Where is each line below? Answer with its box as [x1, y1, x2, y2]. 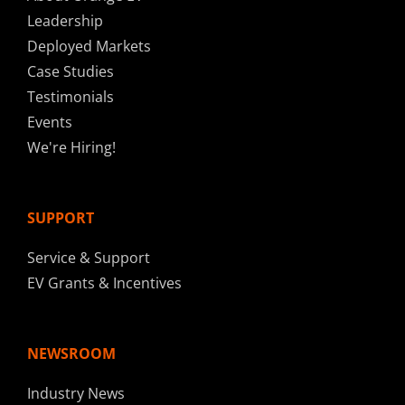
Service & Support [27, 248, 150, 268]
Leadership [27, 11, 103, 32]
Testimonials [27, 87, 114, 108]
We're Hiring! [27, 137, 116, 158]
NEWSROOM [27, 344, 116, 364]
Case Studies [27, 61, 114, 82]
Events [27, 112, 72, 133]
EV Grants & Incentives [27, 273, 182, 294]
